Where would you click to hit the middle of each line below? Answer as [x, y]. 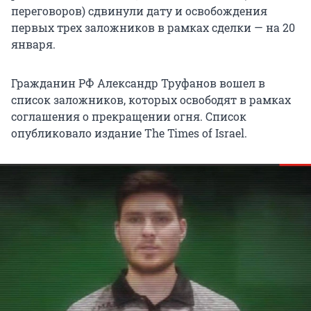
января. [33, 44]
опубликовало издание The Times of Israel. [129, 133]
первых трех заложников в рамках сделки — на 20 [153, 27]
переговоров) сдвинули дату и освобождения [139, 10]
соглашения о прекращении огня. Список [129, 116]
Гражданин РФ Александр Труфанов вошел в [138, 83]
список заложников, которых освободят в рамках [151, 99]
